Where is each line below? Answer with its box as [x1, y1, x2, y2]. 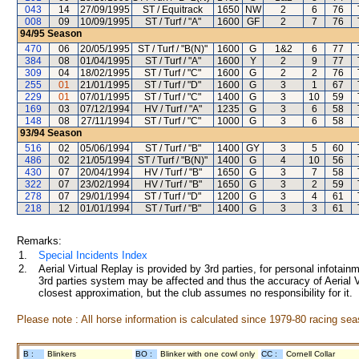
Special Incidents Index [38, 249, 147, 261]
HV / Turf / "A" [143, 103, 202, 115]
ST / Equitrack [143, 4, 203, 15]
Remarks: [17, 235, 62, 247]
